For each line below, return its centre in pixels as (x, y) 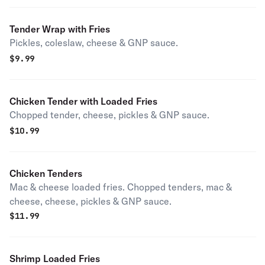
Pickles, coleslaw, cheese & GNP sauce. (94, 43)
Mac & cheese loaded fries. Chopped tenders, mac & (121, 187)
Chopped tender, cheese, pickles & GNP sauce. (109, 115)
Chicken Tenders (46, 173)
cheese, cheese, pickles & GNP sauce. (91, 201)
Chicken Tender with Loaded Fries (83, 101)
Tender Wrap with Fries (60, 29)
